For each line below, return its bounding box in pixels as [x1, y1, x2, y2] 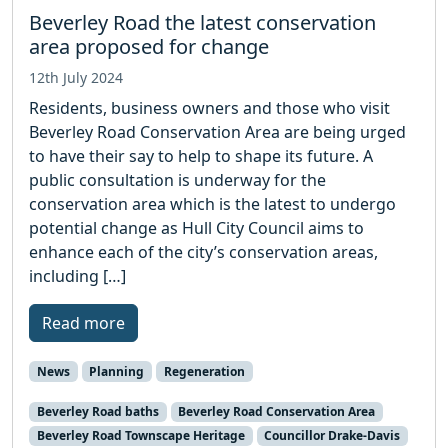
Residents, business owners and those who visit [29, 96, 390, 119]
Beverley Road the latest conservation [29, 8, 376, 36]
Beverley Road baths [36, 402, 159, 420]
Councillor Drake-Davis [264, 426, 401, 444]
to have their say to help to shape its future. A [29, 144, 373, 167]
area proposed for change [29, 32, 269, 60]
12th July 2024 [29, 67, 123, 87]
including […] [29, 264, 126, 287]
